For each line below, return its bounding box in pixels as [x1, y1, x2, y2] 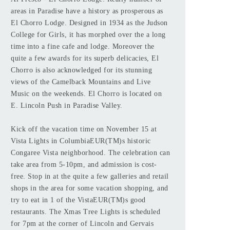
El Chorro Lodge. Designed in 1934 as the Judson [11, 19, 168, 27]
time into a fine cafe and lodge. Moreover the [11, 43, 155, 50]
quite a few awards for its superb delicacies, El [11, 54, 159, 62]
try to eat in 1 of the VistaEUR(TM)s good [11, 196, 146, 204]
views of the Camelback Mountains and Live [11, 78, 151, 86]
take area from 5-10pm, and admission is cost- [11, 161, 157, 168]
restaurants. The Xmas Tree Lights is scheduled [11, 208, 160, 216]
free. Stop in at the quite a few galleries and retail [11, 172, 169, 180]
